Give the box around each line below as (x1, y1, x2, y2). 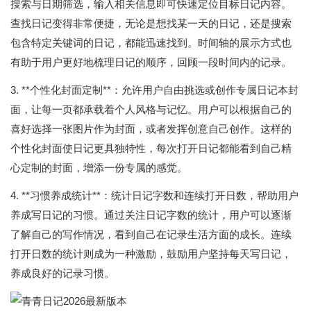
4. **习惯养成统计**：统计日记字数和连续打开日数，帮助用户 (10, 190, 299, 201)
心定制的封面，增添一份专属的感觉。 (10, 162, 187, 174)
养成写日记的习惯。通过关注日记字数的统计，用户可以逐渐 (10, 209, 292, 221)
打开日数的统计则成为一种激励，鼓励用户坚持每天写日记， (10, 248, 292, 260)
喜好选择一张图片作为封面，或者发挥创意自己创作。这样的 (10, 123, 292, 135)
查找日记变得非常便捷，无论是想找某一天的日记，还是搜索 (10, 17, 292, 29)
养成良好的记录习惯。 (10, 267, 115, 279)
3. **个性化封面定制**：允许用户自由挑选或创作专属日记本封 (10, 84, 299, 96)
